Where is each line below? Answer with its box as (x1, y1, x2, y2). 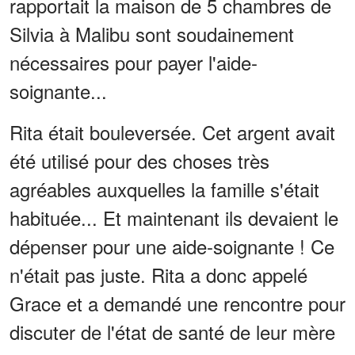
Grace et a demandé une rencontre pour (10, 288, 345, 317)
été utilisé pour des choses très (10, 146, 269, 174)
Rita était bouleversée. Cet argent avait (10, 117, 335, 146)
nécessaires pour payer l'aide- (10, 48, 258, 76)
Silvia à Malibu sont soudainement (10, 19, 294, 48)
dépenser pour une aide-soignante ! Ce (10, 231, 334, 260)
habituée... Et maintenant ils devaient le (10, 203, 338, 231)
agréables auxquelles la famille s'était (10, 174, 319, 203)
